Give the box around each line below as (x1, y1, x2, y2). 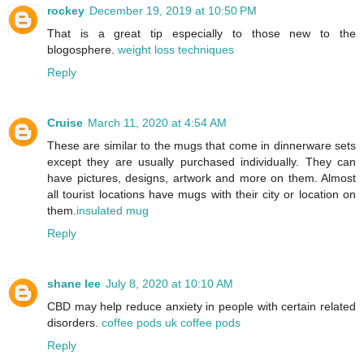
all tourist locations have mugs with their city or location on (47, 188, 356, 201)
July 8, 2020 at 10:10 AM (106, 277, 233, 291)
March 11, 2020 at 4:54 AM (88, 116, 227, 130)
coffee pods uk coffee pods (102, 316, 240, 330)
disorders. (47, 316, 102, 330)
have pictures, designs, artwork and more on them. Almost (47, 171, 356, 185)
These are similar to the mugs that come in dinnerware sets (47, 139, 356, 153)
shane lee (47, 277, 101, 291)
